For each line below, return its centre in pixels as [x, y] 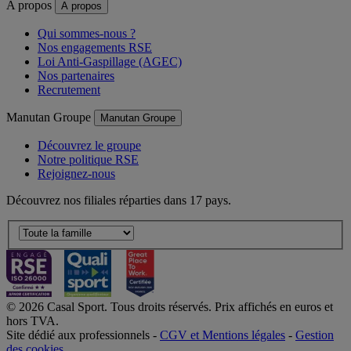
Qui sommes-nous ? [87, 33]
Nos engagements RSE [95, 47]
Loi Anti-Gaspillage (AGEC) [110, 61]
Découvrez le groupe [89, 145]
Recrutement [69, 89]
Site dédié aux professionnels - [83, 335]
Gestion [315, 335]
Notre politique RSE [88, 159]
